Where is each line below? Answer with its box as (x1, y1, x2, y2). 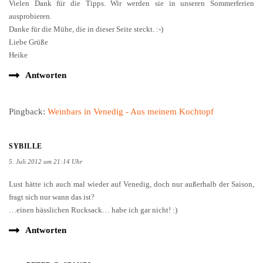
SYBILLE (9, 122, 42, 131)
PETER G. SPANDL (26, 241, 93, 250)
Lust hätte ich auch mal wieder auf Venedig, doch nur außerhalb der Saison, (9, 160, 254, 169)
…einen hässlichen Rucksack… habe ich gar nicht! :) (9, 186, 177, 195)
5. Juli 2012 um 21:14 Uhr (9, 138, 82, 146)
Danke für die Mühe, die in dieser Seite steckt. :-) (9, 5, 163, 14)
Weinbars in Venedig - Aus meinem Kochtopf (48, 87, 214, 97)
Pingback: (9, 87, 48, 97)
